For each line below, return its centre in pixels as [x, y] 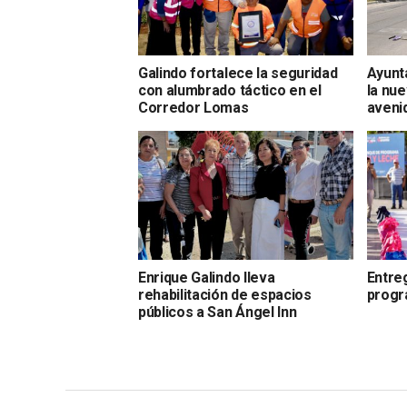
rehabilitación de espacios [225, 294]
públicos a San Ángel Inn [218, 312]
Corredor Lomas [194, 107]
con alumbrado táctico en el [230, 90]
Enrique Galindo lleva [207, 277]
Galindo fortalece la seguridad [238, 73]
